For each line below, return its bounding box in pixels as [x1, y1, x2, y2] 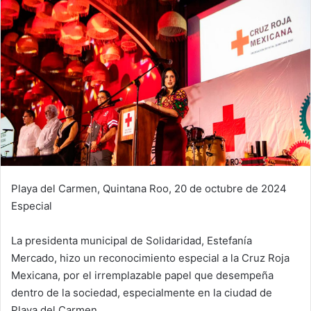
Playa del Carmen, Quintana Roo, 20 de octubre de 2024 [11, 181, 287, 195]
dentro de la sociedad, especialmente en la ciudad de [11, 285, 272, 299]
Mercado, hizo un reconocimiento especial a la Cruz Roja [11, 251, 289, 264]
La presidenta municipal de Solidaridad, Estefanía [11, 233, 252, 247]
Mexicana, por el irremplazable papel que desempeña [11, 268, 274, 282]
